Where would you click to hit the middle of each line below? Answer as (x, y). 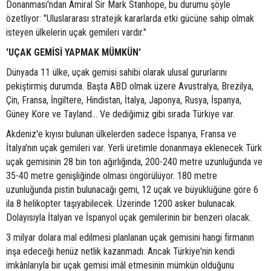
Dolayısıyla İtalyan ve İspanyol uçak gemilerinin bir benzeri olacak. (129, 218)
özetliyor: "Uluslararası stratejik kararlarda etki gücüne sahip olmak (130, 19)
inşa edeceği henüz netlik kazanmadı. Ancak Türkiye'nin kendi (120, 252)
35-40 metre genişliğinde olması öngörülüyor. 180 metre (112, 176)
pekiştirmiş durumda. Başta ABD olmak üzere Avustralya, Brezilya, (130, 87)
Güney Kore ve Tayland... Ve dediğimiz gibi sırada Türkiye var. (120, 114)
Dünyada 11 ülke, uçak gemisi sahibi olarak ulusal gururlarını (116, 73)
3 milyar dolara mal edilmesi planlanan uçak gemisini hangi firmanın (130, 238)
